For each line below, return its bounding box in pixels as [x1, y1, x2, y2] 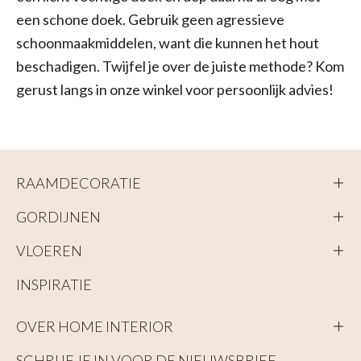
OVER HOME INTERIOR [16, 317, 173, 335]
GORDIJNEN [16, 207, 101, 226]
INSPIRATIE [16, 275, 92, 293]
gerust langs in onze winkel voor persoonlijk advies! [16, 80, 334, 98]
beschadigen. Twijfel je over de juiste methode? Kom [16, 56, 344, 75]
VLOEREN [16, 241, 82, 259]
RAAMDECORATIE [16, 173, 141, 192]
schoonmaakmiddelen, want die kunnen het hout [16, 33, 319, 52]
